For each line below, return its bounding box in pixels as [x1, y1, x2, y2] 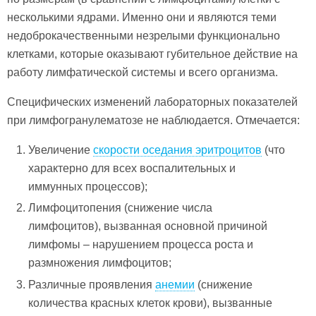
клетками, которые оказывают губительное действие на [7, 48, 298, 60]
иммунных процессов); [28, 181, 148, 193]
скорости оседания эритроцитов [93, 144, 262, 156]
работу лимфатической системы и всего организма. [7, 66, 278, 78]
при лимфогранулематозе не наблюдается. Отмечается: [7, 114, 300, 126]
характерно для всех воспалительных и [28, 162, 236, 174]
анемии [155, 278, 195, 291]
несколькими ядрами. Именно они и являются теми [7, 11, 276, 23]
